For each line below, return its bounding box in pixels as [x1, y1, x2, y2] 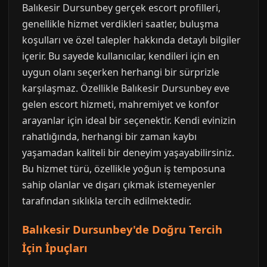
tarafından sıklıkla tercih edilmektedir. [22, 194, 191, 207]
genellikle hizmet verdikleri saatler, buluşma [22, 17, 219, 30]
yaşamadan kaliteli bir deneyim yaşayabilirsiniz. [22, 146, 234, 159]
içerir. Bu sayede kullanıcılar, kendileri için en [22, 49, 219, 63]
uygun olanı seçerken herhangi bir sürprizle [22, 66, 219, 79]
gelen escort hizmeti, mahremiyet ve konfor [22, 98, 219, 111]
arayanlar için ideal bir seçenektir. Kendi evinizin [22, 114, 236, 127]
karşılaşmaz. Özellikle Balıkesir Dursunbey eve [22, 82, 229, 95]
